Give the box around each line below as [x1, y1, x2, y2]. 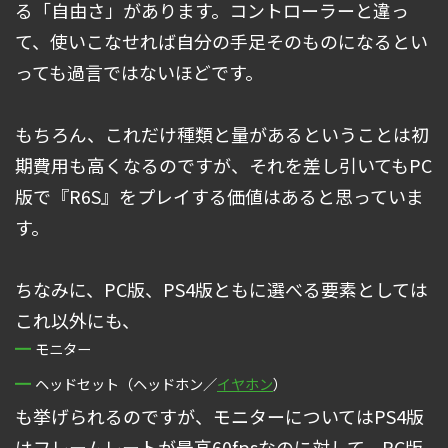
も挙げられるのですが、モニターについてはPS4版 [15, 403, 424, 430]
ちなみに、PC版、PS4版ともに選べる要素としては [15, 276, 428, 303]
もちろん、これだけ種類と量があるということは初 [15, 121, 429, 148]
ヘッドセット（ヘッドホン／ [35, 373, 217, 395]
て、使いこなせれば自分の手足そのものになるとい [15, 28, 428, 55]
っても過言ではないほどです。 [15, 59, 263, 86]
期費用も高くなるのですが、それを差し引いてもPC [15, 152, 432, 179]
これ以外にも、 [15, 307, 140, 334]
